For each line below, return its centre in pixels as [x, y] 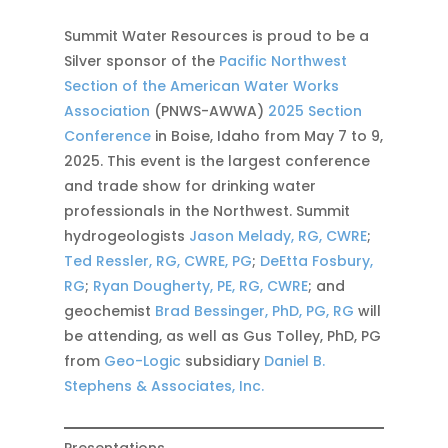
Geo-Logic [142, 361]
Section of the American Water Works [201, 86]
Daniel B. [294, 361]
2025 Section [315, 111]
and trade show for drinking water [190, 186]
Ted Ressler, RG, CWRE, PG [158, 261]
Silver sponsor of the [141, 61]
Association [107, 111]
